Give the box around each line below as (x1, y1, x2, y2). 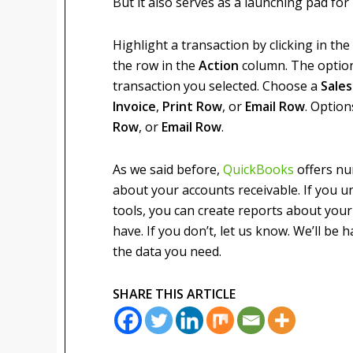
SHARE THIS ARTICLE (113, 285, 236, 303)
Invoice (113, 98, 156, 115)
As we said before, (113, 161, 223, 178)
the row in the (113, 57, 199, 74)
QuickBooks (223, 161, 294, 178)
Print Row (162, 98, 222, 115)
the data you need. (113, 243, 221, 260)
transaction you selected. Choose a (113, 77, 321, 95)
